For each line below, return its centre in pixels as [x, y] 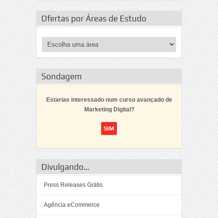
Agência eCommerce [72, 205]
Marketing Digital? [109, 109]
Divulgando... [65, 167]
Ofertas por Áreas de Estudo [94, 18]
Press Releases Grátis [73, 185]
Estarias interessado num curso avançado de [109, 100]
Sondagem [62, 76]
